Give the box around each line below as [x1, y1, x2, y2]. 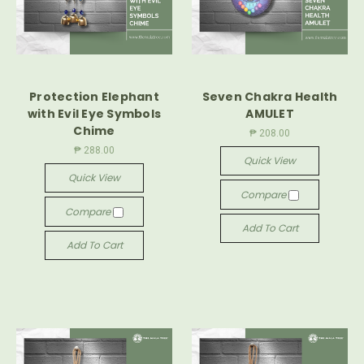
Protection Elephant [29, 89, 159, 106]
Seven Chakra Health [201, 89, 338, 106]
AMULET [245, 106, 294, 123]
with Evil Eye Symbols [27, 106, 162, 123]
